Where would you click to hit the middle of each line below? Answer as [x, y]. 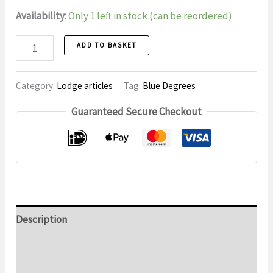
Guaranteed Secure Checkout [136, 111]
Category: [37, 85]
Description [42, 219]
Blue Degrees [169, 85]
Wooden [34, 44]
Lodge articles [85, 85]
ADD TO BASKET [106, 45]
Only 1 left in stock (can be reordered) [151, 16]
